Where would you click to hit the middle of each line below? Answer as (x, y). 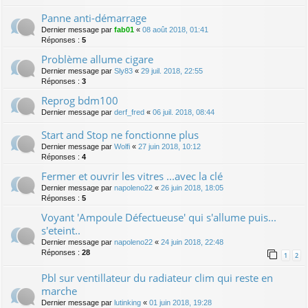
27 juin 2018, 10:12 (169, 146)
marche (59, 290)
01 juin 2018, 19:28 (180, 302)
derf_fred (129, 112)
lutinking (128, 302)
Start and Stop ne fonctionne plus (120, 134)
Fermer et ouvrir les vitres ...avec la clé (132, 176)
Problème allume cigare (97, 59)
